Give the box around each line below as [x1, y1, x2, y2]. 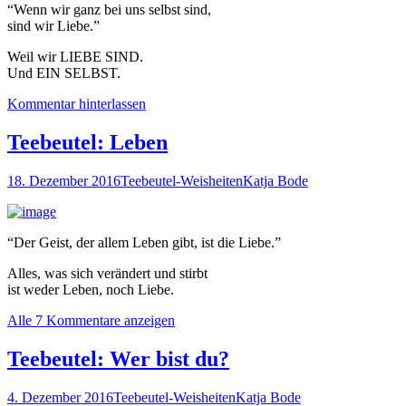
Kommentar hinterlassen [7, 96, 146, 112]
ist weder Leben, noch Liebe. [7, 282, 174, 298]
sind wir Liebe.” [7, 18, 100, 34]
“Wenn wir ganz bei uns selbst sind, [7, 2, 211, 18]
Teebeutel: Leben [7, 130, 168, 155]
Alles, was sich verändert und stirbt [7, 266, 208, 282]
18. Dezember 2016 [7, 173, 121, 189]
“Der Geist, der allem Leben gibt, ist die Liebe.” [7, 235, 281, 251]
